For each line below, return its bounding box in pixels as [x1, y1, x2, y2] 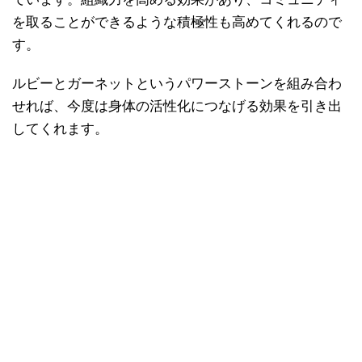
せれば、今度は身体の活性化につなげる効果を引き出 [12, 98, 342, 114]
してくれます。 [12, 120, 108, 137]
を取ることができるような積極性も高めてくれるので [12, 14, 342, 30]
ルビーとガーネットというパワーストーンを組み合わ [12, 75, 342, 91]
